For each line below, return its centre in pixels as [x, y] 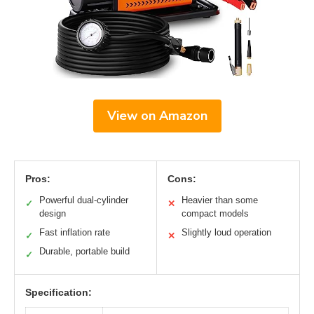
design [53, 213]
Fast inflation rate [75, 232]
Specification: [59, 292]
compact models [215, 213]
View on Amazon [157, 115]
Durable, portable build [84, 251]
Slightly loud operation [226, 232]
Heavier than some [220, 200]
